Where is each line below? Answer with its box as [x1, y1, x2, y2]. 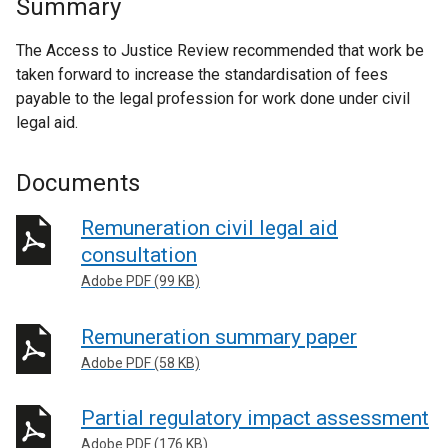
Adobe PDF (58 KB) [81, 354, 200, 371]
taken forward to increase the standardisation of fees [16, 65, 388, 84]
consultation [81, 243, 197, 267]
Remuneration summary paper [81, 324, 357, 349]
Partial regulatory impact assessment [81, 406, 429, 430]
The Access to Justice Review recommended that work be [16, 41, 424, 60]
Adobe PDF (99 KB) [81, 273, 200, 289]
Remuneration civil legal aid [81, 216, 338, 240]
